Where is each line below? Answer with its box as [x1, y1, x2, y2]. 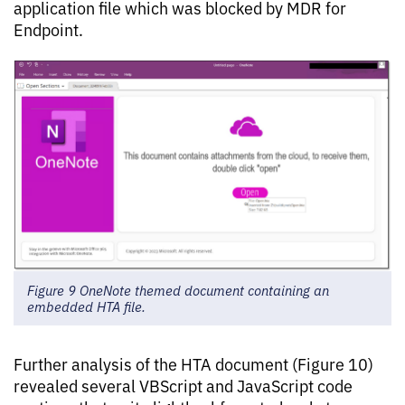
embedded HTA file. [27, 296, 146, 316]
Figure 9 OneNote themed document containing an [27, 279, 329, 299]
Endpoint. [14, 18, 83, 41]
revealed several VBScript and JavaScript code [14, 373, 353, 396]
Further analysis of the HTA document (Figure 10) [14, 352, 373, 374]
